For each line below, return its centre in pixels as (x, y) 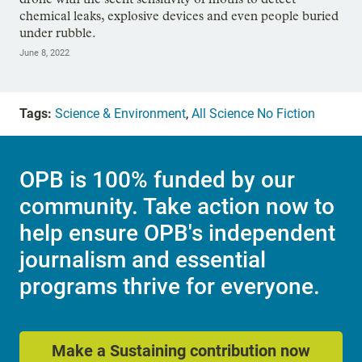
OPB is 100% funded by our (157, 180)
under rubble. (58, 32)
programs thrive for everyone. (170, 287)
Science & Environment (120, 113)
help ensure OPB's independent (177, 234)
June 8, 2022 (44, 53)
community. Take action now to (177, 207)
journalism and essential (143, 260)
